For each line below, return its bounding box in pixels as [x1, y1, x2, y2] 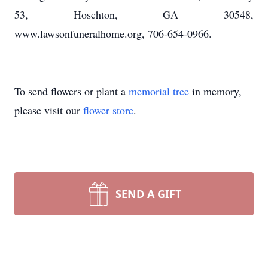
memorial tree [129, 84, 189, 98]
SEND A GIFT [115, 187, 181, 201]
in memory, [189, 84, 242, 98]
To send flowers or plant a [14, 84, 129, 98]
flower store [83, 103, 133, 117]
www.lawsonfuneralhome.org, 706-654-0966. [14, 26, 212, 41]
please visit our [14, 103, 83, 117]
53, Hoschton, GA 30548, [14, 7, 254, 22]
